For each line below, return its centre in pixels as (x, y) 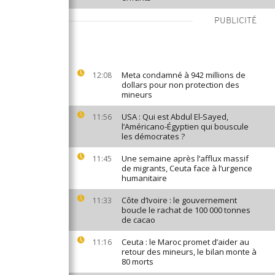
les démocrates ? (153, 136)
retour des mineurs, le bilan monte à (189, 252)
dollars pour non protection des (180, 85)
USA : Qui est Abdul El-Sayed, (175, 117)
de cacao (138, 220)
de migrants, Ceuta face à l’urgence (187, 168)
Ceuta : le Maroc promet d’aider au (185, 242)
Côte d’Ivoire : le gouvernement (179, 200)
